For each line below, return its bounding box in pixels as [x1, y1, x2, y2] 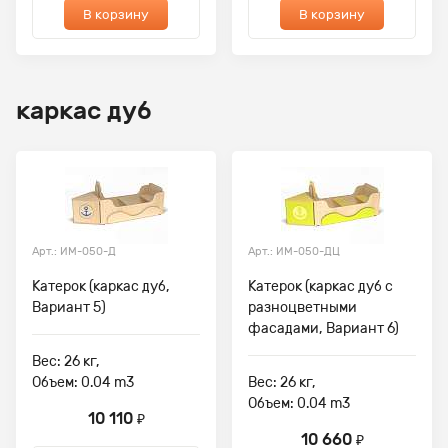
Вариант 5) [32, 299, 106, 316]
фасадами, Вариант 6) [248, 320, 399, 337]
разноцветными [248, 299, 357, 316]
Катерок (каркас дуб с [248, 278, 393, 295]
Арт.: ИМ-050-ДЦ [248, 245, 340, 258]
